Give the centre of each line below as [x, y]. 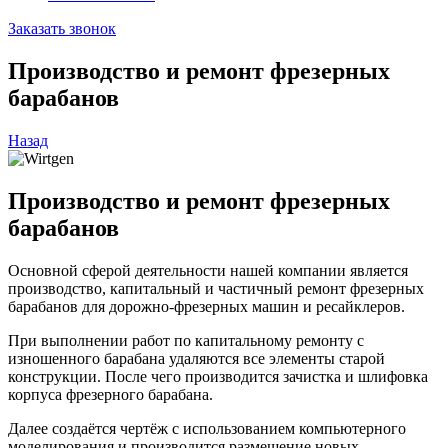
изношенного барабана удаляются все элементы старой [196, 358]
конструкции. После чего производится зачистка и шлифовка [218, 376]
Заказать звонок [62, 28]
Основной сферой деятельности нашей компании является [208, 270]
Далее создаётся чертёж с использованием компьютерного [207, 428]
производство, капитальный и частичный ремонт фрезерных [216, 288]
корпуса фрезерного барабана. [110, 394]
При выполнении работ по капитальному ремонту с [186, 340]
